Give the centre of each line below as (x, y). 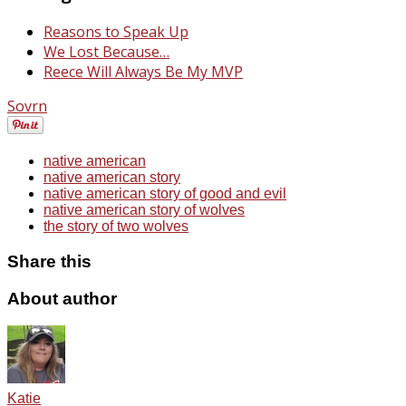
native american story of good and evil (165, 194)
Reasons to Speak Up (116, 32)
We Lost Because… (106, 52)
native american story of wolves (144, 210)
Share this (49, 261)
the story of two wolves (116, 227)
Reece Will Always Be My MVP (143, 72)
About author (62, 298)
